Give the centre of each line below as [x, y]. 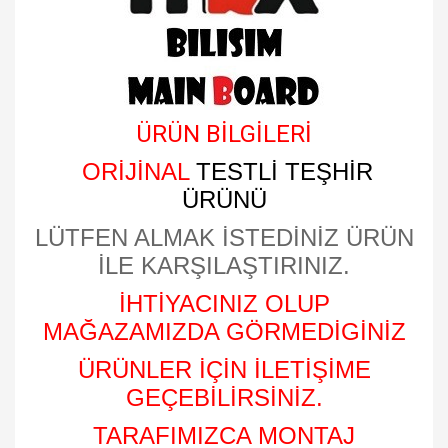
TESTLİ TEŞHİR [284, 171]
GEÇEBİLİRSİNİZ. [224, 397]
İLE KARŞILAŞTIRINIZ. [224, 265]
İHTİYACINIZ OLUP [224, 303]
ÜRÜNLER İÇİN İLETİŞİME [224, 369]
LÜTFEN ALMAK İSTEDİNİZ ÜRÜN [224, 237]
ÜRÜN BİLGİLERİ [224, 134]
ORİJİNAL [135, 171]
